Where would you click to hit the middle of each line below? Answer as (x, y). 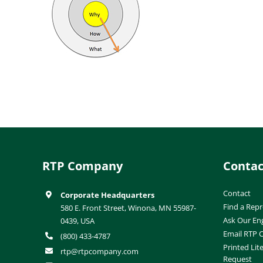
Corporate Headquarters (108, 195)
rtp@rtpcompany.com (100, 251)
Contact (237, 193)
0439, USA (78, 220)
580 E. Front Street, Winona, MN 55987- (129, 208)
